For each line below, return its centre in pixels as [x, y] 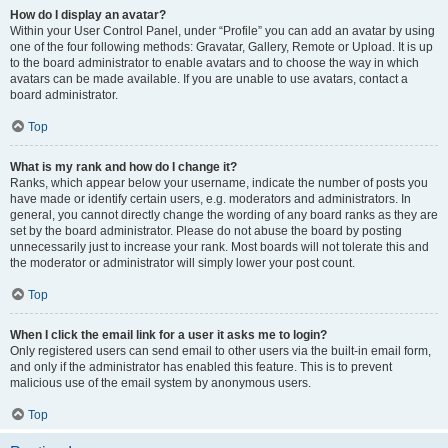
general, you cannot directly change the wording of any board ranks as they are [224, 215]
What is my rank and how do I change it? [123, 167]
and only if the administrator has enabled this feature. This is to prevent [201, 367]
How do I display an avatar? [88, 15]
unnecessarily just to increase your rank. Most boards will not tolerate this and [219, 247]
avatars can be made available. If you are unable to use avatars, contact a [209, 79]
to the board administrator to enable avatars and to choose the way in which [214, 63]
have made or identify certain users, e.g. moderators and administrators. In [210, 199]
